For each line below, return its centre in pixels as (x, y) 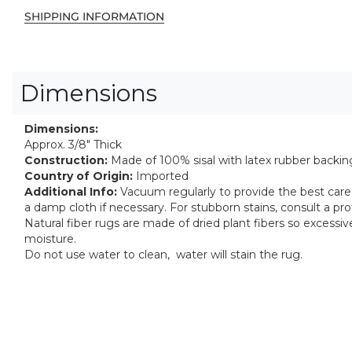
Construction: (66, 161)
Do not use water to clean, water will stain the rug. (163, 255)
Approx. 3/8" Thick (73, 145)
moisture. (50, 239)
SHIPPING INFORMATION (94, 17)
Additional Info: (71, 192)
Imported (161, 176)
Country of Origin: (79, 176)
